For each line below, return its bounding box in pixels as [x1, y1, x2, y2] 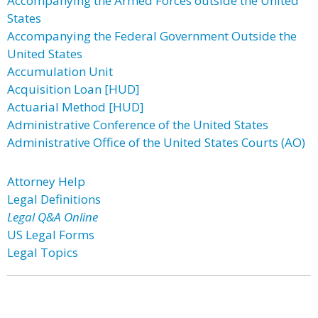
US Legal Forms [7, 226, 94, 243]
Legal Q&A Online [7, 209, 98, 225]
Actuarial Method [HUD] [7, 99, 144, 115]
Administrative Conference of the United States [7, 116, 268, 133]
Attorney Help [7, 173, 85, 190]
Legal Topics [7, 244, 78, 261]
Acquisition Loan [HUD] [7, 81, 140, 97]
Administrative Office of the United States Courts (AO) [7, 134, 305, 150]
